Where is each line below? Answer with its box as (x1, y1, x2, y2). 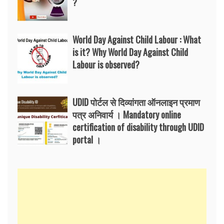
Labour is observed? (72, 58, 139, 71)
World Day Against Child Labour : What (72, 33, 201, 46)
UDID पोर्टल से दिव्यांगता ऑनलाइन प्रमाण (72, 95, 200, 108)
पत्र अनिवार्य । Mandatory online (72, 108, 181, 121)
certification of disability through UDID (72, 120, 204, 133)
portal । (72, 133, 101, 146)
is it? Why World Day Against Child (72, 45, 188, 58)
